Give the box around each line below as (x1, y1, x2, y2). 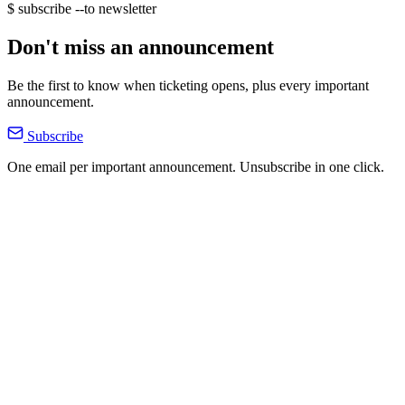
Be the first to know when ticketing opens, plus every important (7, 78, 369, 94)
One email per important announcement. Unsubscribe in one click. (7, 159, 384, 175)
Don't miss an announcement (7, 35, 274, 60)
